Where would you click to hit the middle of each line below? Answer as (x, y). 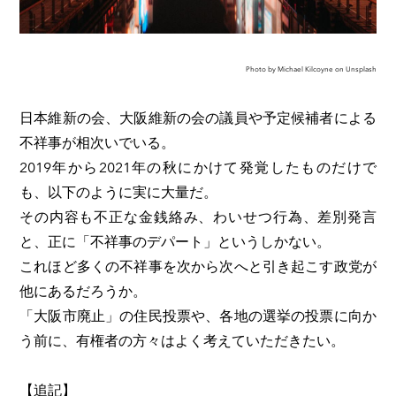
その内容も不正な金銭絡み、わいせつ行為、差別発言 (198, 217)
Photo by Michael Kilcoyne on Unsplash (311, 69)
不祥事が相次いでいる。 (97, 142)
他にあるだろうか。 (83, 291)
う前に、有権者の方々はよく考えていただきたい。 (182, 340)
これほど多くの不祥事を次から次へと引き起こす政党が (198, 266)
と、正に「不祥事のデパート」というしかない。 (175, 241)
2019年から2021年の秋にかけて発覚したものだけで (198, 167)
